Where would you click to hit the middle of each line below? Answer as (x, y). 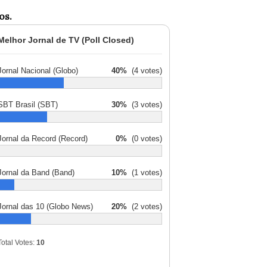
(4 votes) (145, 71)
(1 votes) (145, 173)
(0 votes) (145, 139)
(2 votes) (145, 207)
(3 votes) (145, 105)
